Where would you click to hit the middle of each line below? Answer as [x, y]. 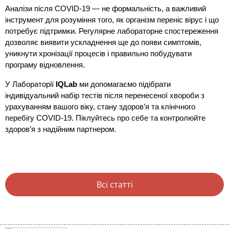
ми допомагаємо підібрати [124, 85]
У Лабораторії [30, 85]
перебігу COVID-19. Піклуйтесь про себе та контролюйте [105, 118]
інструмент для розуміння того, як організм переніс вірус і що [112, 20]
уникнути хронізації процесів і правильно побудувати [98, 54]
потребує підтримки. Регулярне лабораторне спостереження [112, 31]
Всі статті [114, 185]
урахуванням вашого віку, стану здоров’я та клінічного [100, 107]
